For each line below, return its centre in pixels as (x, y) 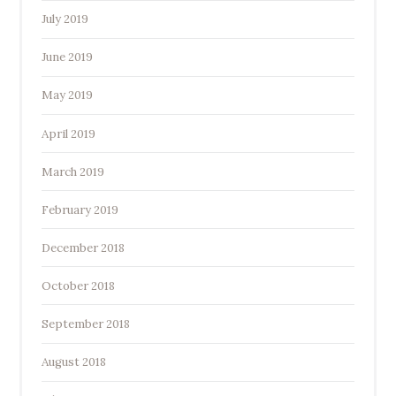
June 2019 (67, 57)
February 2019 (80, 209)
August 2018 (73, 362)
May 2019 (67, 95)
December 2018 (83, 247)
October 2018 (78, 286)
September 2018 (85, 324)
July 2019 (65, 19)
